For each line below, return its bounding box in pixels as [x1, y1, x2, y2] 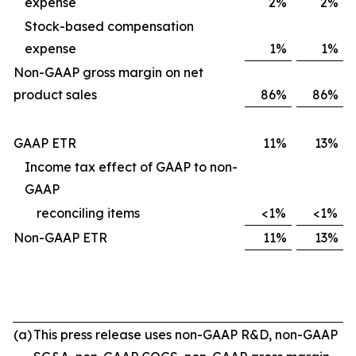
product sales [14, 87, 97, 103]
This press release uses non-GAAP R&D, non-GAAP [33, 327, 338, 343]
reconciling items [37, 205, 140, 222]
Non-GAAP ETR [14, 230, 107, 246]
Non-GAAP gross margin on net [14, 64, 203, 81]
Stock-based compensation [25, 18, 194, 35]
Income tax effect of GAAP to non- [25, 159, 238, 176]
